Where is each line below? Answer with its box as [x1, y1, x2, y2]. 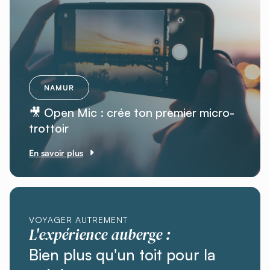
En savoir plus [29, 147, 83, 158]
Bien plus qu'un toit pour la [29, 245, 216, 264]
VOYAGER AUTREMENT [29, 214, 128, 225]
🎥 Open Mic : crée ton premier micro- [29, 105, 234, 121]
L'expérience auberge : [29, 224, 171, 245]
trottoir [29, 121, 69, 136]
